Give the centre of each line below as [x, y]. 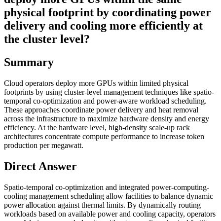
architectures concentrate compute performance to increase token [104, 136]
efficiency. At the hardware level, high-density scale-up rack [97, 127]
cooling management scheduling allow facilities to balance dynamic [109, 196]
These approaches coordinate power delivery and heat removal [101, 110]
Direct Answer [40, 166]
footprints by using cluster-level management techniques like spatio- [109, 92]
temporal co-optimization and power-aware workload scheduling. [105, 101]
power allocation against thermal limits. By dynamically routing [102, 205]
